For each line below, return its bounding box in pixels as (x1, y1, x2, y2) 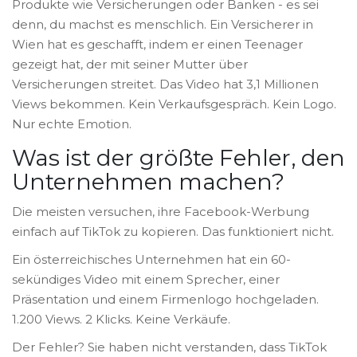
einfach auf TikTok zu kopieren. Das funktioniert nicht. (12, 224, 334, 240)
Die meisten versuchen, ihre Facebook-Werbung (12, 204, 309, 220)
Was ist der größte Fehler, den (12, 144, 345, 172)
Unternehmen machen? (12, 168, 284, 196)
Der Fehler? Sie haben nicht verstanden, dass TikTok (12, 339, 327, 355)
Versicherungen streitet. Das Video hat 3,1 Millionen (12, 76, 319, 92)
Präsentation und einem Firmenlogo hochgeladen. (12, 292, 319, 308)
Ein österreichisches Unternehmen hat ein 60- (12, 252, 291, 268)
